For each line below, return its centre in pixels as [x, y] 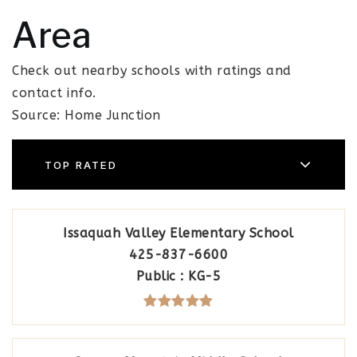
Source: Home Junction [86, 115]
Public [158, 276]
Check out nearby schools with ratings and [152, 71]
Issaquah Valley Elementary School [178, 233]
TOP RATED [81, 165]
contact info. [54, 93]
